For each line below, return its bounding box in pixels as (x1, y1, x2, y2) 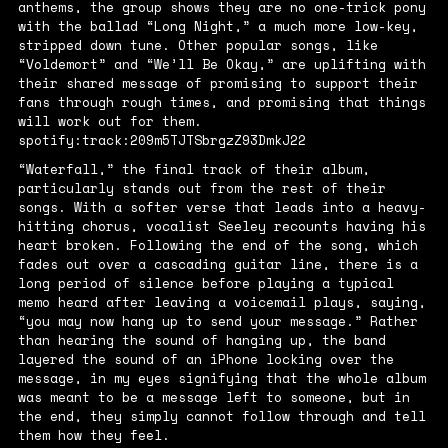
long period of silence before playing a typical (17, 273, 394, 294)
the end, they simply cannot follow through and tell (17, 406, 426, 427)
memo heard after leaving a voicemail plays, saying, (17, 292, 426, 313)
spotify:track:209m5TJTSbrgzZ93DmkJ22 (17, 130, 306, 151)
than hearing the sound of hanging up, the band (17, 330, 386, 351)
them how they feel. (17, 425, 170, 446)
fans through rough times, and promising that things (17, 92, 426, 113)
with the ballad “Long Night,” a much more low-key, (17, 16, 418, 37)
